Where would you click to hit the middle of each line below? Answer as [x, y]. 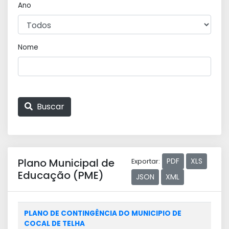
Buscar [50, 107]
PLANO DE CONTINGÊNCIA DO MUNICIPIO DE [103, 213]
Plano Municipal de [66, 163]
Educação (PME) [61, 175]
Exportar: [145, 161]
